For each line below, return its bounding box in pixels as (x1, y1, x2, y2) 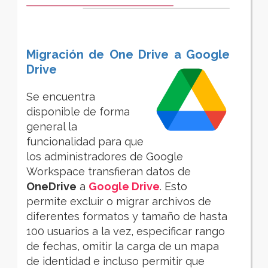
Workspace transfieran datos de (26, 165, 191, 178)
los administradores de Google (26, 150, 183, 163)
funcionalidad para (26, 135, 124, 148)
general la (26, 120, 77, 133)
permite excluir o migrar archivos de (26, 195, 211, 208)
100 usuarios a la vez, (26, 225, 136, 238)
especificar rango (136, 225, 225, 238)
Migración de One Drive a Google (26, 47, 230, 62)
